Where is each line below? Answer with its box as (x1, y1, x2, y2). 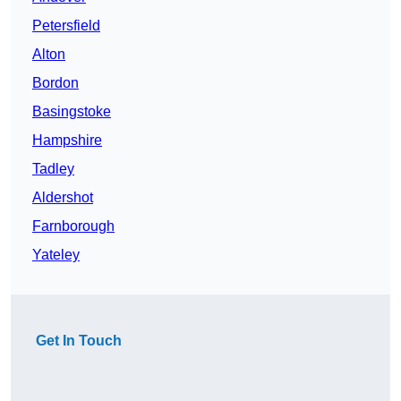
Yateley (32, 247, 80, 263)
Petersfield (32, 18, 100, 34)
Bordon (32, 75, 79, 91)
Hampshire (32, 132, 102, 149)
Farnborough (32, 218, 115, 235)
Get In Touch (36, 333, 122, 349)
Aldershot (32, 190, 93, 206)
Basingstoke (32, 104, 111, 120)
